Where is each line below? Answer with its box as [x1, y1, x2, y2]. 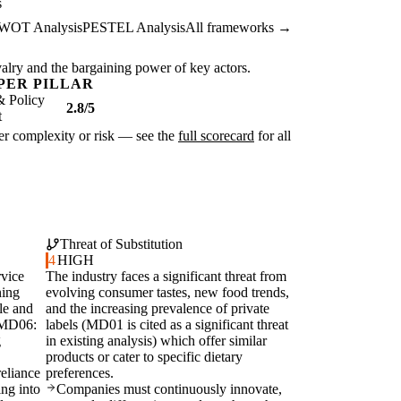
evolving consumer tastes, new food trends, [46, 285, 289, 301]
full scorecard [178, 128, 254, 144]
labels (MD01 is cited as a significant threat [46, 317, 288, 333]
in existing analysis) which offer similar [46, 333, 267, 349]
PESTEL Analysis [82, 20, 185, 36]
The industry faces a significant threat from [46, 269, 286, 285]
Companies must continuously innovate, [56, 381, 282, 397]
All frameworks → [185, 20, 292, 36]
